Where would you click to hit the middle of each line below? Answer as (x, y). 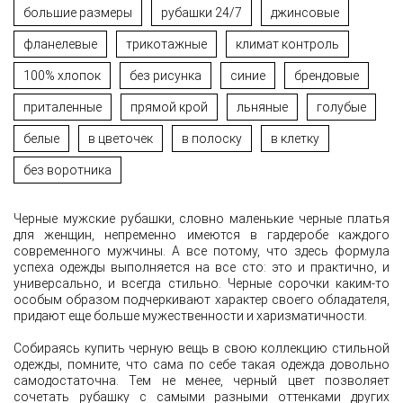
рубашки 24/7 (201, 13)
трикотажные (166, 45)
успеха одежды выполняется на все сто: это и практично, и (201, 268)
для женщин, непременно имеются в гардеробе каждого (201, 235)
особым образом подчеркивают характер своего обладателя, (201, 300)
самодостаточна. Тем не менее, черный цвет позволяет (201, 381)
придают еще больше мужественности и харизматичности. (190, 316)
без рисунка (166, 76)
